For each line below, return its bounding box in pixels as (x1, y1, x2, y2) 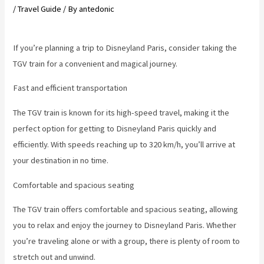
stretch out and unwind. (13, 252, 96, 263)
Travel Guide (18, 4, 62, 15)
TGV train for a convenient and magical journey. (13, 58, 178, 69)
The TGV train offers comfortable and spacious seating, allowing (13, 204, 239, 215)
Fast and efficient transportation (13, 82, 128, 94)
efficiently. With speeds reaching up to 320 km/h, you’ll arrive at (13, 139, 236, 150)
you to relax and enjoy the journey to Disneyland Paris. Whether (13, 220, 237, 231)
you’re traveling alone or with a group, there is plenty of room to (13, 236, 240, 247)
